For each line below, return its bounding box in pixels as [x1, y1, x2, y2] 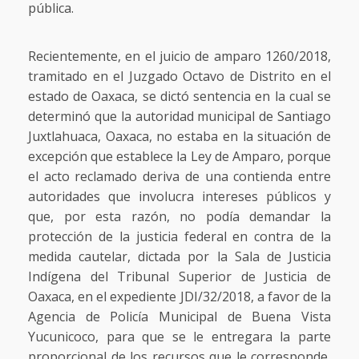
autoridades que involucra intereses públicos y [28, 187, 331, 205]
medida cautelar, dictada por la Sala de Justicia [28, 247, 331, 265]
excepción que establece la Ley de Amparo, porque [28, 147, 331, 165]
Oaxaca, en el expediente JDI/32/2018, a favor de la [28, 287, 331, 305]
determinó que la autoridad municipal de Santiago [28, 107, 331, 125]
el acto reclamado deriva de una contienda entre [28, 167, 331, 185]
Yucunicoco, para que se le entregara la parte [28, 327, 331, 345]
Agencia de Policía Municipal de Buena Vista [28, 307, 331, 325]
